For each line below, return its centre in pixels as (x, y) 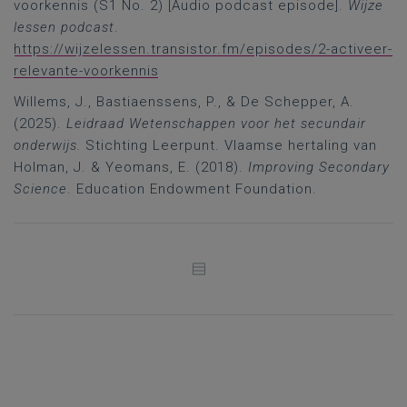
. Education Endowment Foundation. (192, 189)
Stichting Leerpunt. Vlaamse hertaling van (229, 145)
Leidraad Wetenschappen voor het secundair (216, 124)
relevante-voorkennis (86, 71)
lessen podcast (64, 27)
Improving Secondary (319, 167)
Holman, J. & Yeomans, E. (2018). (131, 167)
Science (40, 189)
